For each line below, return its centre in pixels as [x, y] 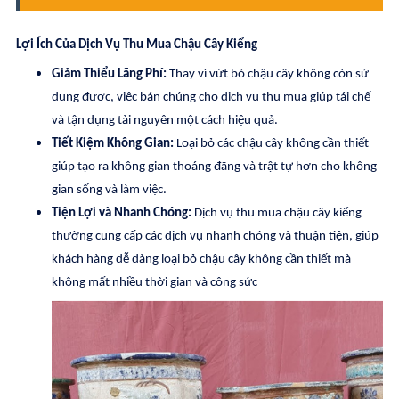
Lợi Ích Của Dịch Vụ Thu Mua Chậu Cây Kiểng [137, 45]
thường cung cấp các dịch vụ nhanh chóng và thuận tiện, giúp [215, 236]
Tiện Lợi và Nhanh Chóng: [122, 213]
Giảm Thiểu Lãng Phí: [109, 74]
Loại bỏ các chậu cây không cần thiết [271, 144]
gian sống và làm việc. [109, 190]
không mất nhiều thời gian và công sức [156, 283]
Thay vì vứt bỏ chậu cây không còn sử [268, 74]
